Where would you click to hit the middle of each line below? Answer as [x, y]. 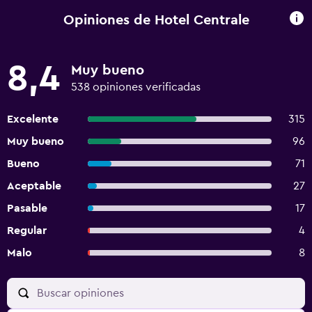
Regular [27, 231]
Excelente [33, 119]
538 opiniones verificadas [136, 87]
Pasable [27, 208]
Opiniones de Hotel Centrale [156, 20]
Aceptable [34, 186]
